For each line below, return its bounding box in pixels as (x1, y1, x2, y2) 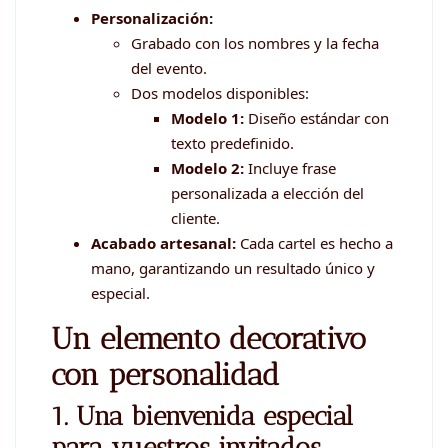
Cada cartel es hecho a (236, 233, 393, 254)
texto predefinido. (171, 133, 294, 154)
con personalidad (51, 357, 279, 394)
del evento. (131, 58, 207, 79)
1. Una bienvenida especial (51, 399, 353, 432)
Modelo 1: (171, 108, 244, 129)
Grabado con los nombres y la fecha (131, 33, 379, 54)
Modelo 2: (171, 158, 244, 179)
